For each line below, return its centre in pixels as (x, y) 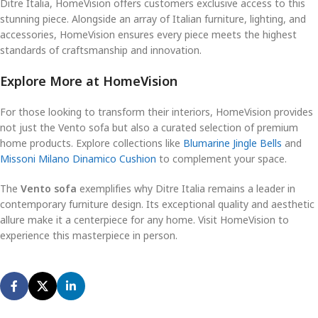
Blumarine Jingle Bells (232, 143)
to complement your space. (221, 159)
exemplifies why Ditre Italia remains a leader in (186, 189)
